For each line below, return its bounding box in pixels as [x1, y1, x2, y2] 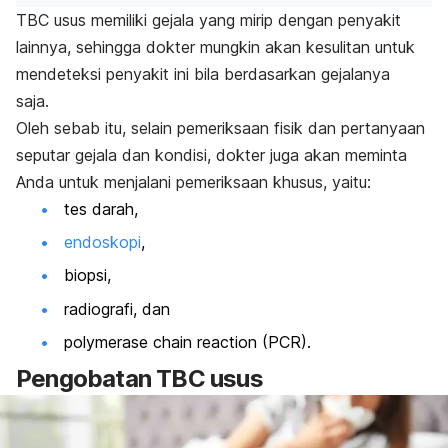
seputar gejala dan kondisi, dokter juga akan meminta [16, 144, 407, 165]
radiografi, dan [64, 298, 170, 319]
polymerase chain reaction [64, 332, 257, 353]
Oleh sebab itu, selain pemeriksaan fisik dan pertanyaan [16, 117, 425, 138]
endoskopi [64, 231, 141, 252]
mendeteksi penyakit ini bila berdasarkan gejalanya [16, 63, 390, 84]
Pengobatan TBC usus [16, 363, 263, 393]
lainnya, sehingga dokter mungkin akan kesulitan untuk [16, 36, 415, 57]
